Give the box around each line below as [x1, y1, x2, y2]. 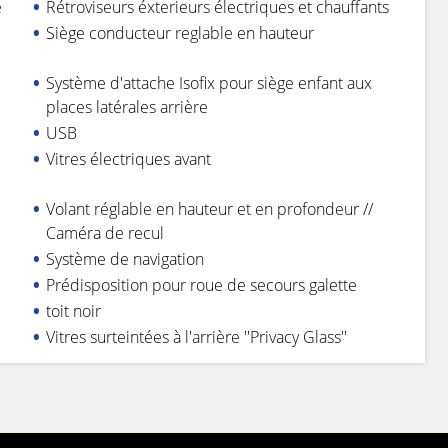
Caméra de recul [45, 221, 164, 244]
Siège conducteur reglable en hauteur [45, 21, 314, 44]
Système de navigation [45, 247, 204, 270]
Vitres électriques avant [45, 147, 211, 170]
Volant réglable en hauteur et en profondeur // [45, 197, 373, 220]
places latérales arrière [45, 95, 208, 118]
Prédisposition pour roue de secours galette [45, 273, 357, 296]
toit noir [45, 299, 101, 322]
